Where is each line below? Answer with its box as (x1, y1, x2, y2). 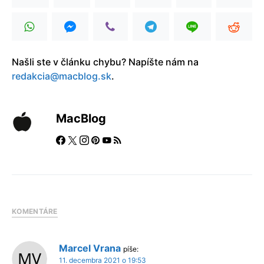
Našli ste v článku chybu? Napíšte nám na (12, 55, 199, 68)
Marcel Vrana (59, 242, 121, 254)
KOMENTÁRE (12, 206, 58, 216)
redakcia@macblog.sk (12, 70, 111, 82)
